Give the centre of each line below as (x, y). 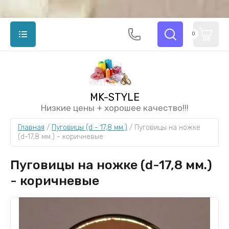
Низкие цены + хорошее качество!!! (114, 108)
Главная (31, 128)
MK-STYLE (114, 97)
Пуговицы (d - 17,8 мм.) (89, 128)
